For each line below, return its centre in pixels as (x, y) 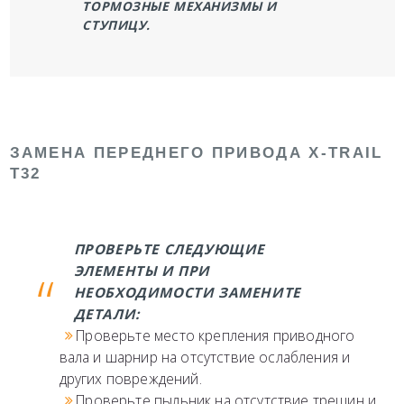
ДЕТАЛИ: (106, 313)
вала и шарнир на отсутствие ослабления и (205, 357)
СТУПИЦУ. (116, 24)
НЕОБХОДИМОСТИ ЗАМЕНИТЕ (187, 292)
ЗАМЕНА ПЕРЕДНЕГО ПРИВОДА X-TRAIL (196, 152)
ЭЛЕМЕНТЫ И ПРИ (142, 270)
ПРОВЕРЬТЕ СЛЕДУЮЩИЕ (170, 248)
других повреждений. (130, 378)
